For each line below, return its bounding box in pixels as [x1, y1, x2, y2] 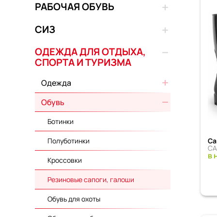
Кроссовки [47, 155, 82, 165]
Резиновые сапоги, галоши [47, 175, 134, 185]
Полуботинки [47, 136, 90, 146]
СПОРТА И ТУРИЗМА [35, 56, 131, 69]
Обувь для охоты [47, 194, 100, 204]
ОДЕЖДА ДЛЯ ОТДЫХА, [35, 45, 146, 59]
